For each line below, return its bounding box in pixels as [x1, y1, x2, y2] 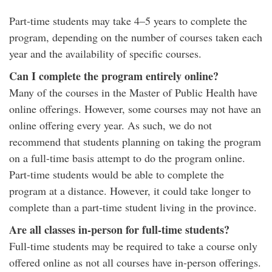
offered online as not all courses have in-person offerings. [9, 255, 261, 270]
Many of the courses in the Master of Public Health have [9, 85, 257, 100]
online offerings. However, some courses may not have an [9, 101, 261, 116]
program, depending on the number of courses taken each [9, 30, 262, 44]
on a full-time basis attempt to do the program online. [9, 151, 245, 165]
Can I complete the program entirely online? [9, 68, 219, 84]
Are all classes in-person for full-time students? [9, 222, 229, 237]
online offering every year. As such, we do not [9, 118, 212, 132]
